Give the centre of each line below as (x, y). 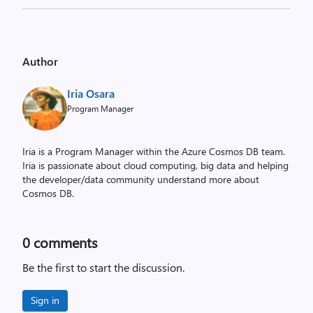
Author (40, 61)
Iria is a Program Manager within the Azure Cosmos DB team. (154, 151)
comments (64, 242)
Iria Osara (91, 93)
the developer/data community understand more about (141, 179)
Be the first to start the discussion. (103, 267)
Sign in (45, 300)
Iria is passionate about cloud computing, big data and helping (155, 165)
